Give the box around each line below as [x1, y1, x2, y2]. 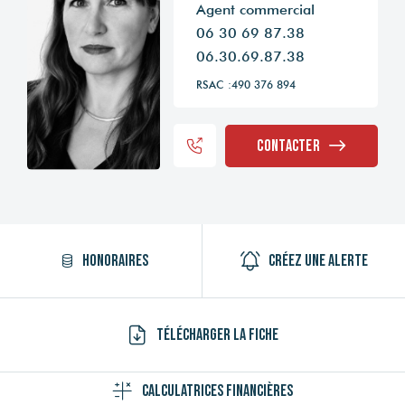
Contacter [257, 136, 321, 155]
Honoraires [82, 250, 148, 270]
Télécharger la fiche [155, 325, 278, 344]
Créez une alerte [268, 250, 368, 270]
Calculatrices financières [141, 381, 293, 400]
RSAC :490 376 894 [195, 78, 296, 92]
